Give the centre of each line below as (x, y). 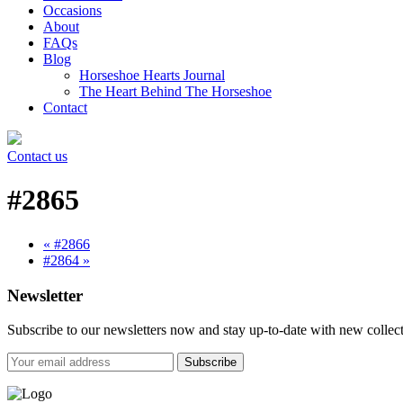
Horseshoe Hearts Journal (152, 75)
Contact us (37, 156)
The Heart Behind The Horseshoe (175, 91)
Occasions (72, 10)
